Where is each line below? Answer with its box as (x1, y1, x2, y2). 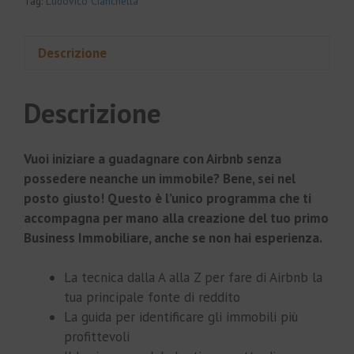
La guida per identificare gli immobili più (64, 308, 298, 326)
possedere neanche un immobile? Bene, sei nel (24, 169, 296, 187)
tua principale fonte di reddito (64, 288, 240, 307)
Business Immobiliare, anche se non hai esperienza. (24, 228, 322, 247)
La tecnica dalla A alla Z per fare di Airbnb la (64, 269, 322, 287)
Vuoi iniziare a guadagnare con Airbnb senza (24, 149, 281, 168)
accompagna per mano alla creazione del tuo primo (24, 209, 329, 227)
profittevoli (64, 328, 130, 346)
